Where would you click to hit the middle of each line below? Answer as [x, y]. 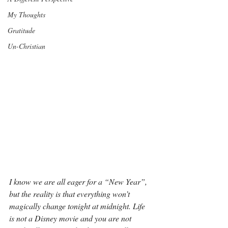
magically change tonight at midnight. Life [78, 206]
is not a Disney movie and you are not [71, 218]
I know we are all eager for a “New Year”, [79, 181]
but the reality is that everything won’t [70, 194]
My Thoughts [26, 15]
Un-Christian [26, 46]
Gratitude [21, 30]
